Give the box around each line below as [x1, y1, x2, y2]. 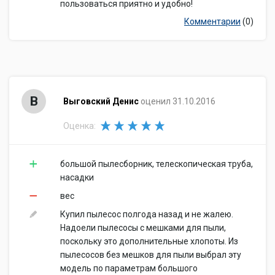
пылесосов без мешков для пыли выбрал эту [60, 250, 241, 260]
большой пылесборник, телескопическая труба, [60, 159, 253, 169]
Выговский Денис [63, 96, 139, 106]
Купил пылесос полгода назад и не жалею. [60, 209, 233, 219]
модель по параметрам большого [60, 263, 198, 273]
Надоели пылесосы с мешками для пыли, [60, 223, 226, 233]
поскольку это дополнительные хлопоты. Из [60, 236, 238, 246]
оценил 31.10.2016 [140, 96, 215, 106]
